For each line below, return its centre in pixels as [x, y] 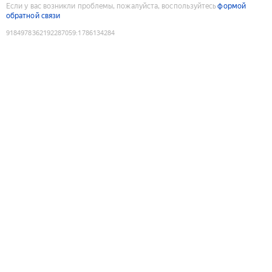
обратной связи [33, 15]
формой [232, 6]
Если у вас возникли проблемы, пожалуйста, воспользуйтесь [111, 6]
